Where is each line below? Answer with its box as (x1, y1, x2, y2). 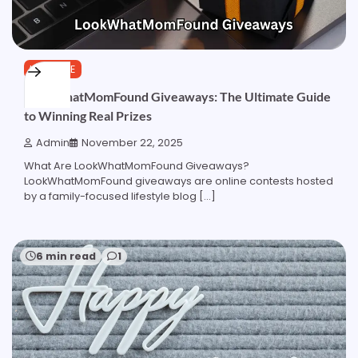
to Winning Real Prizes (24, 107, 152, 123)
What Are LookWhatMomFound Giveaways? (24, 158, 249, 174)
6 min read (36, 249, 96, 264)
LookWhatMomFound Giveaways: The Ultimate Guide (24, 88, 331, 104)
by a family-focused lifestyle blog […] (24, 189, 216, 205)
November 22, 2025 (82, 136, 183, 150)
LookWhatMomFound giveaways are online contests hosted (24, 173, 333, 189)
